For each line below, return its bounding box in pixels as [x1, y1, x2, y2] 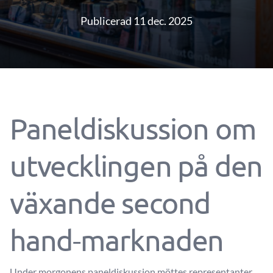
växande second [10, 185, 211, 219]
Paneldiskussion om [10, 111, 256, 145]
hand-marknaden [10, 222, 224, 257]
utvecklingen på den [10, 148, 263, 182]
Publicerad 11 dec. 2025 [80, 14, 193, 27]
